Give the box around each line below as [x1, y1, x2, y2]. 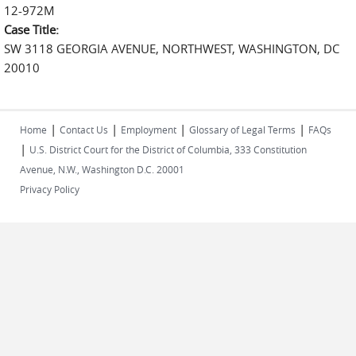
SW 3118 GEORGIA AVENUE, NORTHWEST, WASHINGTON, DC [4, 41, 339, 56]
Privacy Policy [20, 183, 79, 195]
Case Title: [4, 21, 62, 37]
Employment [121, 123, 176, 136]
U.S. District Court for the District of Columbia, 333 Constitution [29, 143, 307, 156]
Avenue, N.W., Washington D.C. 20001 [20, 163, 184, 176]
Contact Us [60, 123, 108, 136]
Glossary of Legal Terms [189, 123, 296, 136]
